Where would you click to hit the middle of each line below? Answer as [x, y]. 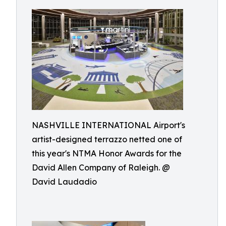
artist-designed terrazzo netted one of [107, 139]
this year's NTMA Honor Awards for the [107, 153]
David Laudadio [64, 182]
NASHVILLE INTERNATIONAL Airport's [108, 125]
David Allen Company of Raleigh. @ [101, 167]
